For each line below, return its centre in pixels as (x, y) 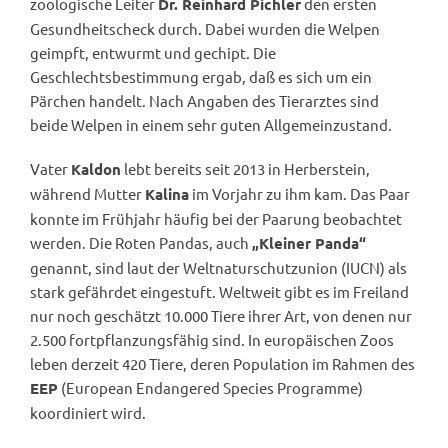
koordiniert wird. (88, 412)
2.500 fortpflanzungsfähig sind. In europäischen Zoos (212, 339)
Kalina (167, 194)
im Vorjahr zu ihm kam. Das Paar (299, 193)
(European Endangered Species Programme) (210, 387)
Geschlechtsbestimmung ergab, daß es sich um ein (201, 76)
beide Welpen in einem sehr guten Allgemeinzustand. (211, 124)
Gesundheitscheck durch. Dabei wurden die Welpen (205, 28)
